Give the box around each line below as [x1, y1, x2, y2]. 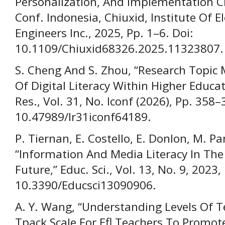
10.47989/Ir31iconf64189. [15, 109, 151, 125]
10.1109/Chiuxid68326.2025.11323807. [15, 41, 223, 57]
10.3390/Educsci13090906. [15, 177, 156, 193]
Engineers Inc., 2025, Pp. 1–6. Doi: [15, 25, 193, 41]
